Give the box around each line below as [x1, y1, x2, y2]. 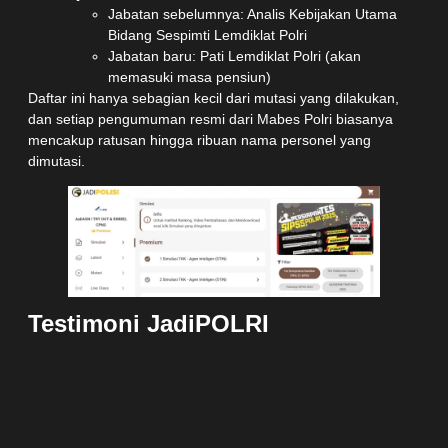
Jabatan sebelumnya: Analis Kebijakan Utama [108, 5, 397, 22]
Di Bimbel [126, 387, 283, 424]
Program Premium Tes [28, 352, 367, 389]
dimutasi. [28, 152, 85, 169]
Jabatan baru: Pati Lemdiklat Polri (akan [108, 47, 361, 64]
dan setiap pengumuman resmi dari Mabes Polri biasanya [28, 110, 393, 127]
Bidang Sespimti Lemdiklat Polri [108, 26, 307, 43]
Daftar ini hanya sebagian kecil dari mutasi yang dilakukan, [28, 89, 399, 106]
